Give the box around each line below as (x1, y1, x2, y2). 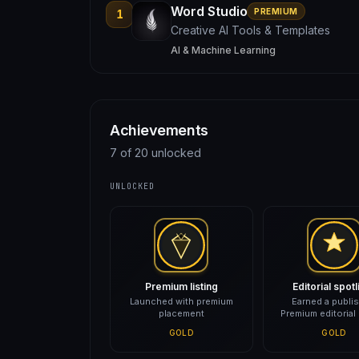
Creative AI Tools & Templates (171, 23, 330, 37)
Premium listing (144, 280, 218, 292)
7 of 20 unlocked (110, 146, 201, 159)
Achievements (110, 122, 208, 139)
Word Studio (171, 3, 248, 19)
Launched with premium (129, 296, 233, 307)
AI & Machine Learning (171, 44, 276, 56)
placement (158, 308, 204, 319)
